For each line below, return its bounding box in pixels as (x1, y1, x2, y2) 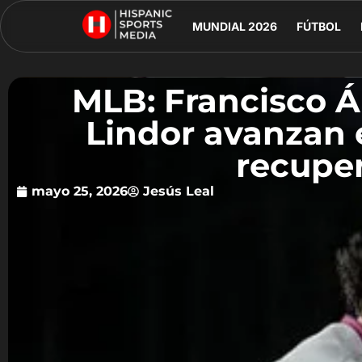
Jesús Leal (143, 183, 214, 200)
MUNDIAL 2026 (192, 19, 277, 33)
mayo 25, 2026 (32, 183, 128, 200)
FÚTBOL (297, 19, 341, 33)
